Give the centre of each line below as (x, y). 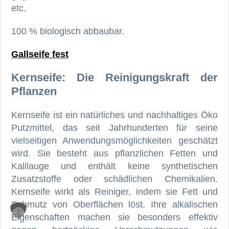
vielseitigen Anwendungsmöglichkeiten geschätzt (114, 140)
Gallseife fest (40, 54)
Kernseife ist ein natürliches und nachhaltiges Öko (114, 115)
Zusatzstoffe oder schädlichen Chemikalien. (114, 179)
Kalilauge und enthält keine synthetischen (114, 166)
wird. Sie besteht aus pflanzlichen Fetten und (114, 153)
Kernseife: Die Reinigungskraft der (114, 77)
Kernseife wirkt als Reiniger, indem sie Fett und (114, 191)
